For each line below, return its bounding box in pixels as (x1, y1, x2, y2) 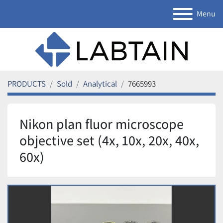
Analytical (83, 78, 117, 89)
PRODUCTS (7, 78, 46, 89)
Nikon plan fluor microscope (19, 114, 184, 133)
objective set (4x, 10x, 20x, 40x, (19, 131, 199, 149)
